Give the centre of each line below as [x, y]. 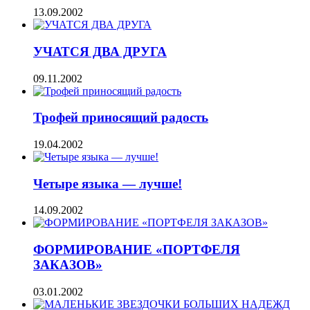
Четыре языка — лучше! [108, 183]
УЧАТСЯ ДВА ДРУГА [100, 51]
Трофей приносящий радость [121, 118]
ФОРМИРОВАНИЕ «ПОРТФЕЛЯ [137, 250]
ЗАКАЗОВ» [68, 265]
